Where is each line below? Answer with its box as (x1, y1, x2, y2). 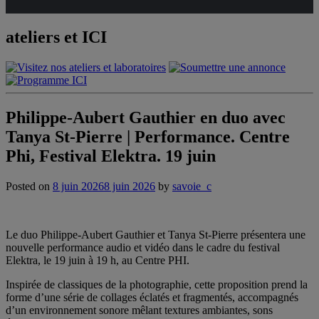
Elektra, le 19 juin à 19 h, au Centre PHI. (6, 253, 189, 266)
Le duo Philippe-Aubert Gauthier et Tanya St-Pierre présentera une (6, 228, 305, 241)
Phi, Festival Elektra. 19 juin (6, 146, 216, 165)
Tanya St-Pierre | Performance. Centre (6, 127, 290, 146)
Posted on (6, 179, 53, 192)
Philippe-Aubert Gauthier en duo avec (6, 108, 286, 127)
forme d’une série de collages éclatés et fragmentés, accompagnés (6, 291, 298, 303)
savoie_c (172, 179, 211, 192)
